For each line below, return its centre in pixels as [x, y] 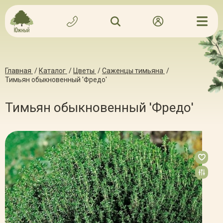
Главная [18, 71]
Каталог [52, 71]
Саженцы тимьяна [133, 71]
